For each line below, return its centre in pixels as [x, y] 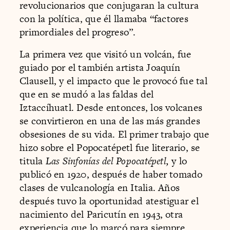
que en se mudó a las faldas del [87, 94]
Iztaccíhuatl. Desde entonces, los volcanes [111, 108]
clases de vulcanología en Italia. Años [100, 188]
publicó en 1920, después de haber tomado [111, 175]
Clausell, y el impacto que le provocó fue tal [113, 81]
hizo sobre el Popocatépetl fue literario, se [110, 148]
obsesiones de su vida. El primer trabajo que [114, 135]
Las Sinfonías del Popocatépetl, [109, 161]
